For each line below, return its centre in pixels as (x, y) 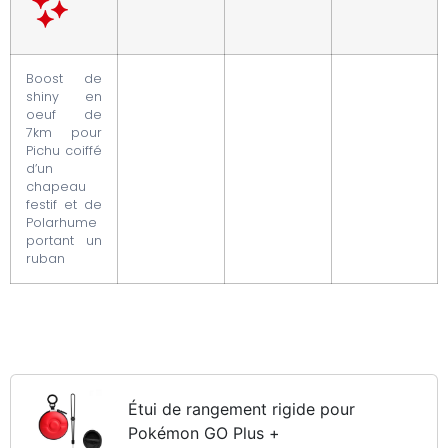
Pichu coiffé (64, 150)
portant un (64, 240)
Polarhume (61, 222)
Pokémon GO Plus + (203, 432)
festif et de (64, 204)
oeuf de (64, 114)
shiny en (64, 96)
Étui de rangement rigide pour (241, 408)
